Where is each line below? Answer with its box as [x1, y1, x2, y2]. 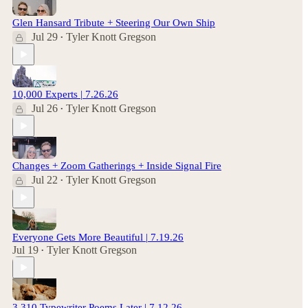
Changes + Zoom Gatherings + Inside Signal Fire [12, 160, 221, 171]
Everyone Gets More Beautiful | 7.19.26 [12, 232, 184, 243]
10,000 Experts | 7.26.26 [12, 89, 118, 100]
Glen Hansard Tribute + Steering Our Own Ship [12, 17, 215, 28]
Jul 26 [32, 102, 58, 114]
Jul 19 [12, 244, 38, 256]
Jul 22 [32, 174, 58, 186]
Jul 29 [32, 31, 58, 43]
